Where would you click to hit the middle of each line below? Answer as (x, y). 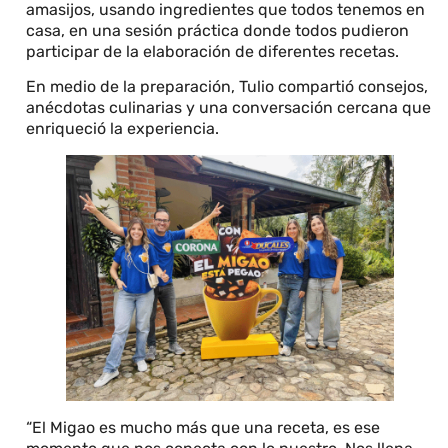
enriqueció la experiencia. (125, 128)
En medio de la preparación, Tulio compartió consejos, (227, 86)
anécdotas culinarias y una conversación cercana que (229, 107)
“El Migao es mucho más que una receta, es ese (203, 427)
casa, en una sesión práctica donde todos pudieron (218, 30)
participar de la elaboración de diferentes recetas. (215, 51)
